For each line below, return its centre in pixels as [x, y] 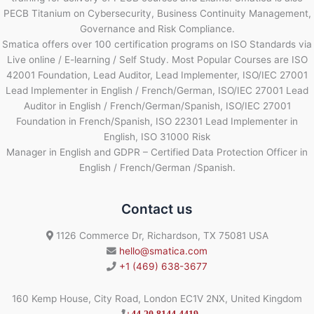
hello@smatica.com [163, 251]
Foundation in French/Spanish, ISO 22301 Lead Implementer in [157, 121]
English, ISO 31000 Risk [157, 136]
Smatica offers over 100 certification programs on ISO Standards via [157, 44]
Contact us [157, 209]
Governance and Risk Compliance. [157, 28]
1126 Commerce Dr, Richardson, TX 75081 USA [161, 236]
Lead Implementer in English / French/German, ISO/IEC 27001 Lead [157, 90]
